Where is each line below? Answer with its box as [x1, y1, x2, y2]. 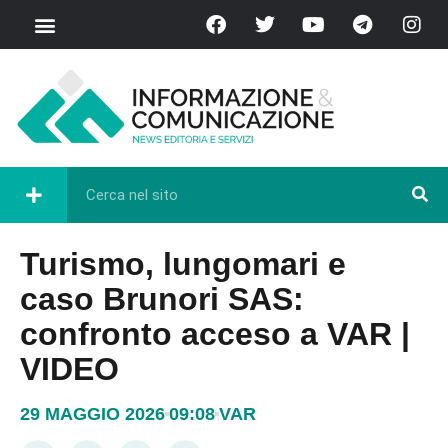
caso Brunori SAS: [20, 280, 304, 317]
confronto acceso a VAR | [20, 315, 410, 352]
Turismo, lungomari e [20, 245, 346, 282]
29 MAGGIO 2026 [20, 403, 165, 424]
